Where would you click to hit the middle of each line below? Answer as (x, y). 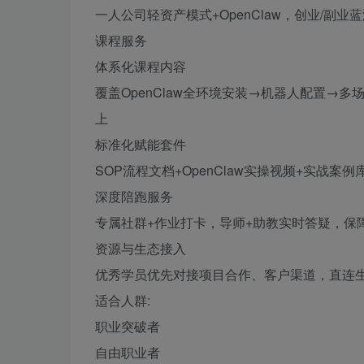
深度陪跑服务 (134, 196)
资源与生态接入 (141, 248)
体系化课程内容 (141, 66)
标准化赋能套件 (141, 144)
